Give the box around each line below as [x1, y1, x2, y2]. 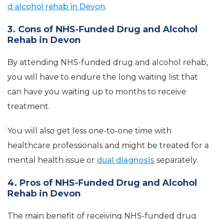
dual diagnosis [97, 155, 154, 165]
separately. [154, 155, 198, 165]
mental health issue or [7, 155, 97, 165]
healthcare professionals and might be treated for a [7, 141, 209, 151]
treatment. [7, 102, 50, 111]
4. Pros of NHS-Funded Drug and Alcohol [7, 177, 197, 189]
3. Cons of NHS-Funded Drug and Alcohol [7, 24, 197, 35]
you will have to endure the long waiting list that [7, 72, 198, 82]
